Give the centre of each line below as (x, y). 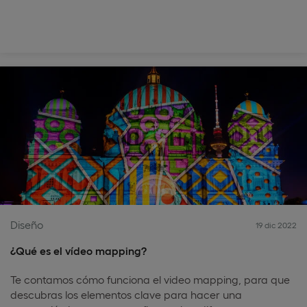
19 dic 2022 (276, 225)
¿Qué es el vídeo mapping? (78, 250)
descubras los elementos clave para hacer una (126, 294)
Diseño (27, 224)
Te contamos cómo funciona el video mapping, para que (150, 279)
